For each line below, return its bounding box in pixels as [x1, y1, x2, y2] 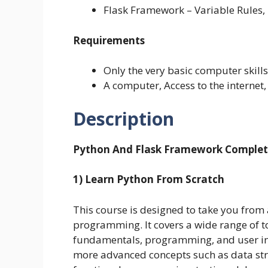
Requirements [73, 33, 145, 47]
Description [73, 106, 174, 131]
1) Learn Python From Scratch [73, 172, 224, 187]
